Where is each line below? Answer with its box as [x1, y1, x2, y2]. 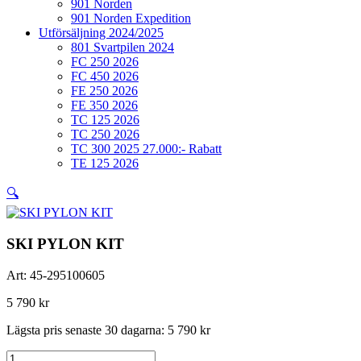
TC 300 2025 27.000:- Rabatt [71, 142, 222, 156]
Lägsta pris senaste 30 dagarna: [6, 322, 168, 337]
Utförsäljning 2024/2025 [39, 26, 164, 40]
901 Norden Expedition [71, 11, 191, 26]
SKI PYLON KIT [6, 234, 124, 252]
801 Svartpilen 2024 [71, 40, 174, 55]
